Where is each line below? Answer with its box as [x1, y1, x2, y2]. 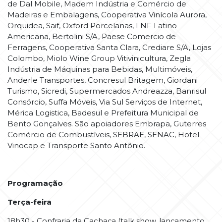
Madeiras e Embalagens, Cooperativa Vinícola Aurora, [7, 10, 207, 20]
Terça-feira [7, 197, 52, 207]
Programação [7, 178, 63, 188]
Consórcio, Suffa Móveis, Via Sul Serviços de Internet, [7, 97, 202, 107]
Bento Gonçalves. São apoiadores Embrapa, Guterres [7, 119, 206, 129]
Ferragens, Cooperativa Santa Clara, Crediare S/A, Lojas [7, 43, 211, 53]
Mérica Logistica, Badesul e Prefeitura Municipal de [7, 108, 199, 118]
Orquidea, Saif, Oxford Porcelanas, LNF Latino [7, 21, 177, 31]
